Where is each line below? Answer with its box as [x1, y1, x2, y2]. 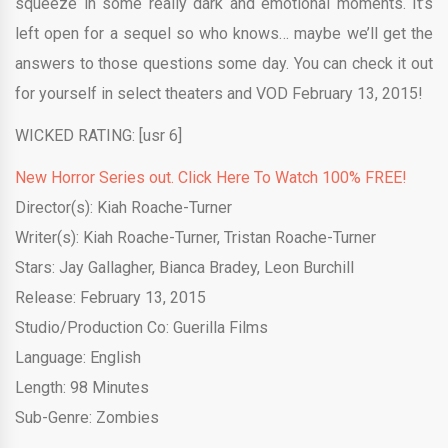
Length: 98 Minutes [15, 378, 149, 397]
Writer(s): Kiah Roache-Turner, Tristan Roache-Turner [15, 228, 376, 247]
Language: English [15, 348, 141, 367]
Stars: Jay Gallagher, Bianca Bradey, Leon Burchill [15, 258, 354, 277]
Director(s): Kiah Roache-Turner [15, 198, 232, 217]
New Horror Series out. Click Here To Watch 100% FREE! [15, 168, 407, 187]
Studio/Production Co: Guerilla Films [15, 318, 268, 337]
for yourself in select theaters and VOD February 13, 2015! [15, 84, 423, 103]
